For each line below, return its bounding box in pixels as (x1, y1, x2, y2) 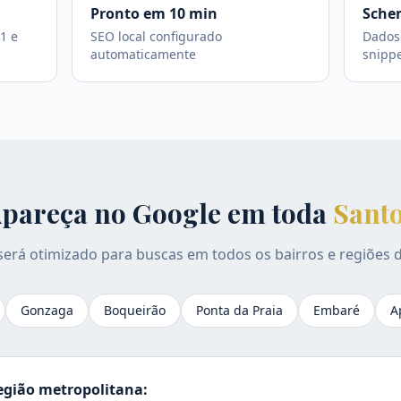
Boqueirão (104, 302, 166, 319)
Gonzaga (21, 302, 73, 319)
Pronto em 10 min (90, 4, 218, 23)
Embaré (313, 302, 360, 319)
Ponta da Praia (196, 302, 283, 319)
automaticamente (90, 46, 196, 63)
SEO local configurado (90, 28, 222, 45)
